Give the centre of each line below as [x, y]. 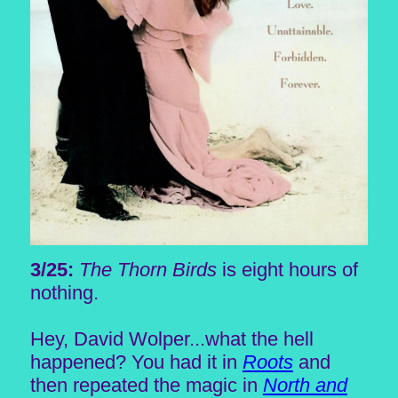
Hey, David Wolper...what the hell [171, 338]
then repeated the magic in [146, 385]
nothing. [64, 292]
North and [305, 385]
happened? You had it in [136, 362]
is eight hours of [287, 269]
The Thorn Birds [147, 269]
